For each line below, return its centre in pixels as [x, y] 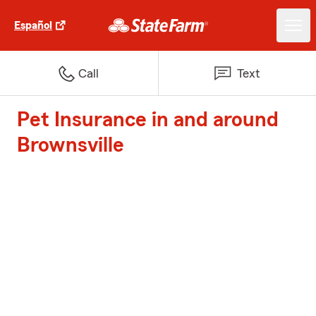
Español [33, 25]
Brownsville [71, 145]
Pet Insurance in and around [148, 120]
